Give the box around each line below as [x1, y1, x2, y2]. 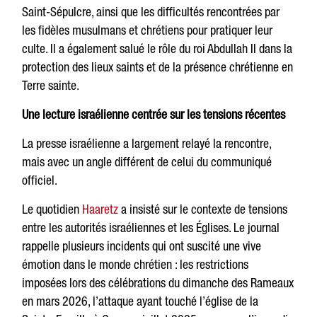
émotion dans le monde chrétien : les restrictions [22, 257, 249, 272]
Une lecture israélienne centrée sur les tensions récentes [22, 107, 286, 122]
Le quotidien [22, 202, 83, 217]
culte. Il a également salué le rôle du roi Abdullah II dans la [22, 41, 293, 57]
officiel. [22, 173, 58, 188]
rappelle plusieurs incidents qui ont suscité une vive [22, 238, 262, 254]
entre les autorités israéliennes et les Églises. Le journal [22, 220, 280, 236]
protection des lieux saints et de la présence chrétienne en [22, 59, 294, 75]
